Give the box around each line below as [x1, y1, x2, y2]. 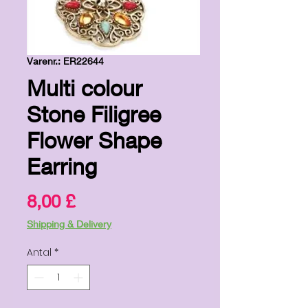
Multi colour [27, 74, 142, 101]
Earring [27, 153, 97, 179]
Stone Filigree [27, 100, 161, 127]
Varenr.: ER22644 [27, 54, 104, 67]
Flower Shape [27, 126, 162, 153]
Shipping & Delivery [27, 217, 111, 230]
